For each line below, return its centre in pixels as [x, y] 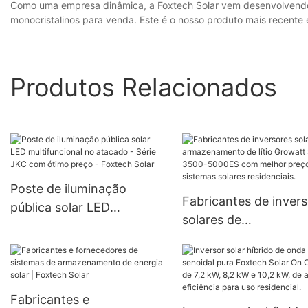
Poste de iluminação [68, 189]
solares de [211, 220]
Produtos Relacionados [144, 87]
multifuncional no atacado [86, 226]
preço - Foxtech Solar [74, 263]
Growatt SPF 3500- [239, 257]
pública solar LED [60, 208]
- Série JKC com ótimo [76, 245]
